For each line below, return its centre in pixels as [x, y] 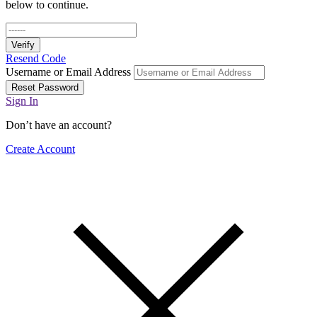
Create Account [40, 149]
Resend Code [36, 59]
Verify [23, 45]
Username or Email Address [68, 72]
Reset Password [45, 88]
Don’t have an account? [59, 125]
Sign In [22, 101]
